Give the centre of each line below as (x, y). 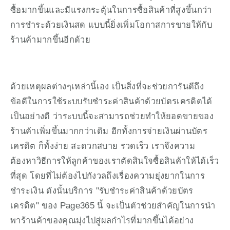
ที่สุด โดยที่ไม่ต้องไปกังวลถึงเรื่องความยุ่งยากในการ (108, 175)
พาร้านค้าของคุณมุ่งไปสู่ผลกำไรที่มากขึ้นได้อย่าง (102, 220)
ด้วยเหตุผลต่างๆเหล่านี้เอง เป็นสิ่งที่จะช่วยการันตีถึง (107, 86)
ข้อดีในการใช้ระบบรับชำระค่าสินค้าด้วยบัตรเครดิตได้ (111, 101)
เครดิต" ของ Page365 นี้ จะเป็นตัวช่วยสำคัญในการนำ (113, 205)
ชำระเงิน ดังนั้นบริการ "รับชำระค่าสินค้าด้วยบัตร (102, 190)
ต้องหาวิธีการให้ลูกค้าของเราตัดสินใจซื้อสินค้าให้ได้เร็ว (115, 160)
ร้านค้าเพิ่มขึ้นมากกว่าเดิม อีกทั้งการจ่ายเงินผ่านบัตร (109, 131)
